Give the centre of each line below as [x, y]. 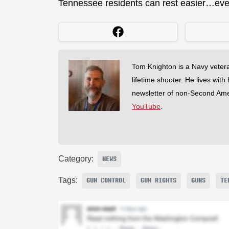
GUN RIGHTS [158, 181]
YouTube [146, 106]
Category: [76, 159]
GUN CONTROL [106, 181]
